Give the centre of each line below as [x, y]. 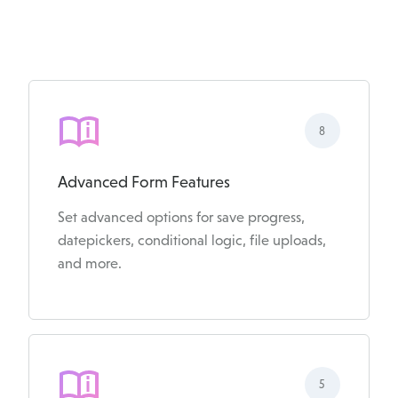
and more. [90, 264]
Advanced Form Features [144, 183]
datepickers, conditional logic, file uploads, [192, 241]
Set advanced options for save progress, [181, 218]
